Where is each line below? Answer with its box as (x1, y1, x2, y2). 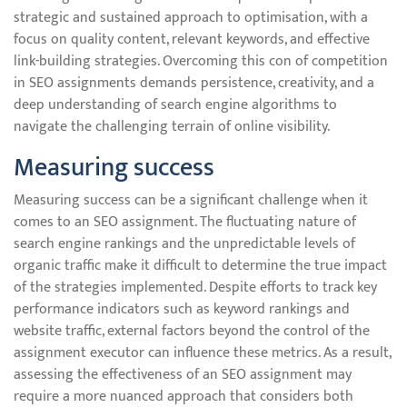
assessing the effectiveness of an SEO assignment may (14, 362, 352, 387)
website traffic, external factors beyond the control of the (14, 319, 370, 343)
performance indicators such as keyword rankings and (14, 297, 350, 322)
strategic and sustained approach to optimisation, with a (14, 5, 368, 30)
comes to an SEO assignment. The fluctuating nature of (14, 210, 356, 234)
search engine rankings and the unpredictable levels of (14, 232, 355, 256)
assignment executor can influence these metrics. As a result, (14, 341, 391, 365)
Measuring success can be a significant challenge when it (14, 188, 368, 213)
